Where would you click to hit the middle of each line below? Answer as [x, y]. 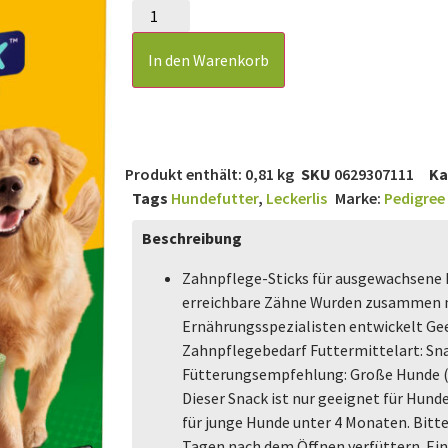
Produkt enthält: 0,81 [200, 173]
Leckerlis [296, 197]
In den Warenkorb [208, 59]
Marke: [359, 197]
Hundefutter [214, 197]
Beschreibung [192, 237]
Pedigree [414, 197]
